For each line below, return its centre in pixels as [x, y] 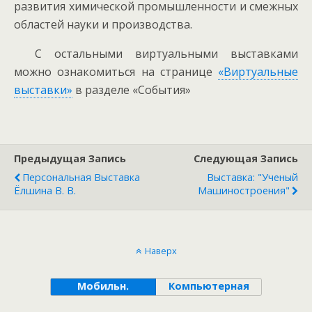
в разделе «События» [132, 90]
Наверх [161, 251]
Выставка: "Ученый [252, 177]
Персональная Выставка [81, 177]
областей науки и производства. [103, 24]
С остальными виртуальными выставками [166, 54]
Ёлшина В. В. [45, 190]
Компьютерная [209, 286]
